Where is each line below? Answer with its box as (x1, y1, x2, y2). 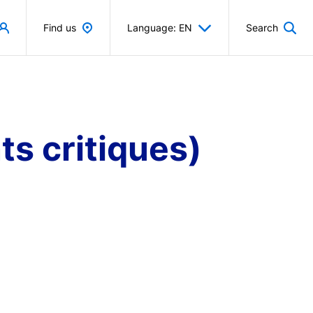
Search (246, 22, 278, 34)
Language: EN (127, 22, 192, 34)
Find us (43, 22, 76, 34)
